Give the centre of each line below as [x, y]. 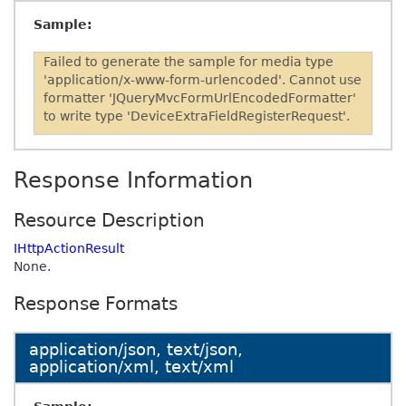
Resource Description [109, 220]
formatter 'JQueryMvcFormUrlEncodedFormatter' [200, 98]
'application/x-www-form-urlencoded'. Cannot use [203, 80]
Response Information [133, 180]
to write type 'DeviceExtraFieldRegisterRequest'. [197, 116]
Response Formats [96, 304]
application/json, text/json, [136, 349]
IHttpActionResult [69, 248]
